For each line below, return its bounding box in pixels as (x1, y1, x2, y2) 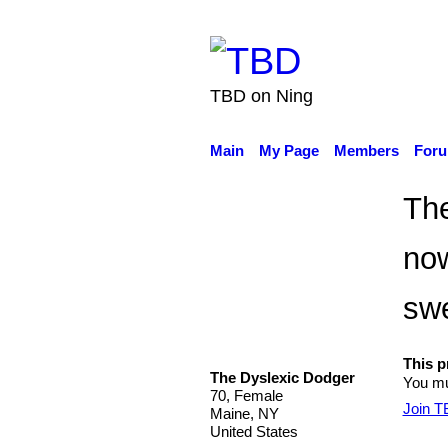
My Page (258, 142, 319, 159)
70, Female (209, 387, 283, 404)
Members (333, 142, 399, 159)
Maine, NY (209, 405, 279, 422)
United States (209, 423, 298, 440)
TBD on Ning (209, 85, 313, 106)
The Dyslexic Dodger (209, 368, 355, 386)
